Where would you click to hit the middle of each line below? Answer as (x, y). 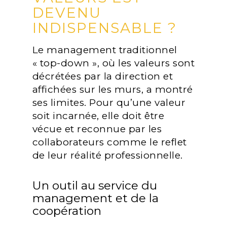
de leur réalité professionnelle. (107, 155)
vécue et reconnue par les (97, 129)
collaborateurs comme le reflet (109, 142)
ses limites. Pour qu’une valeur (109, 102)
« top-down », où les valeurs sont (113, 63)
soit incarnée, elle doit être (98, 116)
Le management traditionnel (105, 50)
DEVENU (67, 12)
